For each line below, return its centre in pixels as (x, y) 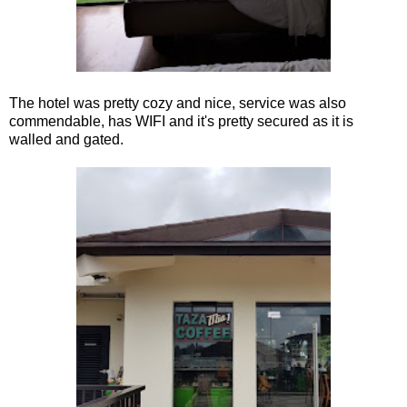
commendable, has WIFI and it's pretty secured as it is (181, 121)
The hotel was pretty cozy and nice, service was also (178, 103)
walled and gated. (66, 139)
